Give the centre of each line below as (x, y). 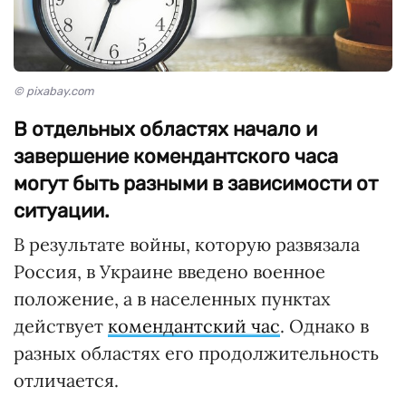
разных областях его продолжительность (196, 353)
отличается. (66, 381)
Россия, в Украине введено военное (169, 272)
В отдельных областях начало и (165, 130)
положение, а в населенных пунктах (172, 299)
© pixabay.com (54, 92)
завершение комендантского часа (176, 157)
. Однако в (324, 326)
